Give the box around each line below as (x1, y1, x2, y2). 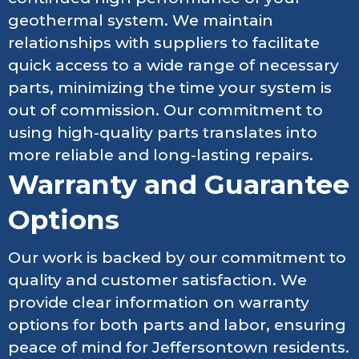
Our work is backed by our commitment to (8, 248, 346, 267)
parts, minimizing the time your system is (8, 79, 332, 98)
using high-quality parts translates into (8, 123, 317, 143)
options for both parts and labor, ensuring (8, 315, 346, 334)
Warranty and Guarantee (8, 168, 349, 201)
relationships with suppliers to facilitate (8, 34, 320, 53)
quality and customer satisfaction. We (8, 270, 307, 289)
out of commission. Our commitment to (8, 101, 323, 120)
